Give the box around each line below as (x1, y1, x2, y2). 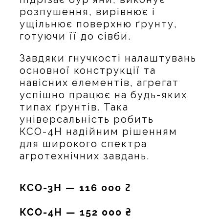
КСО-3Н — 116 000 (20, 181, 125, 194)
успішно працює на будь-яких (20, 88, 187, 101)
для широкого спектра (20, 137, 147, 150)
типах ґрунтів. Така (20, 101, 129, 113)
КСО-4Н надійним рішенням (20, 125, 177, 137)
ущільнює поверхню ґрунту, (20, 18, 177, 30)
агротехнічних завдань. (20, 150, 150, 162)
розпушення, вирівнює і (20, 5, 155, 18)
